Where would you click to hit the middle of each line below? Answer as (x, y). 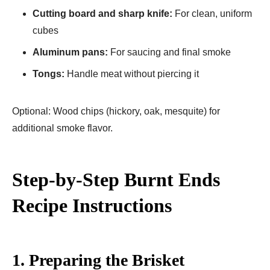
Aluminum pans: (70, 52)
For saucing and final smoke (169, 52)
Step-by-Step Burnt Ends (116, 179)
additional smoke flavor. (62, 128)
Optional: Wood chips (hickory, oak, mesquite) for (116, 111)
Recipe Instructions (92, 205)
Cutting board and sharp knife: (102, 13)
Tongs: (49, 74)
